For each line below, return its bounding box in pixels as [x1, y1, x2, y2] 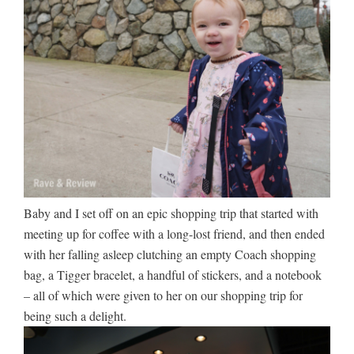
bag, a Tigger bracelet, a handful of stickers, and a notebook [24, 266, 322, 284]
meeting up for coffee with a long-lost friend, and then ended [24, 225, 325, 243]
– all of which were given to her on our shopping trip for [24, 287, 303, 304]
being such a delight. [24, 307, 126, 325]
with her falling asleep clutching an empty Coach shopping [24, 246, 316, 263]
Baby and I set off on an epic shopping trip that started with [24, 205, 318, 222]
